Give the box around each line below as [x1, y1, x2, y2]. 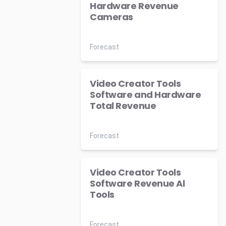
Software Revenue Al [90, 177, 185, 190]
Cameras [90, 11, 133, 23]
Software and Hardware [90, 88, 201, 101]
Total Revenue [90, 99, 156, 112]
